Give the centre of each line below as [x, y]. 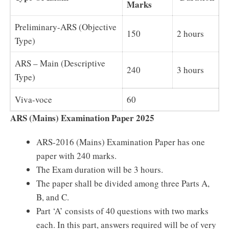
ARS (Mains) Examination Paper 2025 [82, 118]
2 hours [190, 33]
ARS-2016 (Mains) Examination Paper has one [121, 142]
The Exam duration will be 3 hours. [100, 169]
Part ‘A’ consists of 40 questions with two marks [122, 211]
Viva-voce [33, 99]
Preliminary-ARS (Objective [66, 27]
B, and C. [53, 197]
